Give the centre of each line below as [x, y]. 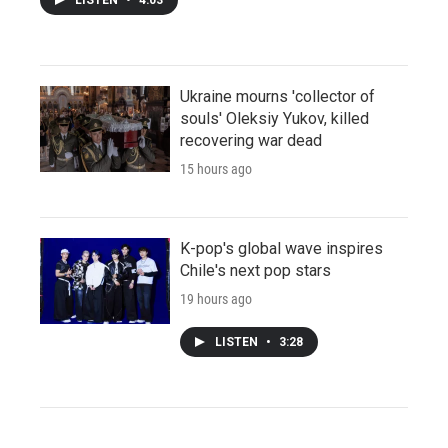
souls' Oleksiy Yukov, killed [274, 118]
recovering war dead [251, 140]
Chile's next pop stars [255, 270]
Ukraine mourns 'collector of [277, 96]
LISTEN [238, 341]
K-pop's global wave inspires [281, 248]
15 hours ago [216, 168]
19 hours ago [216, 298]
